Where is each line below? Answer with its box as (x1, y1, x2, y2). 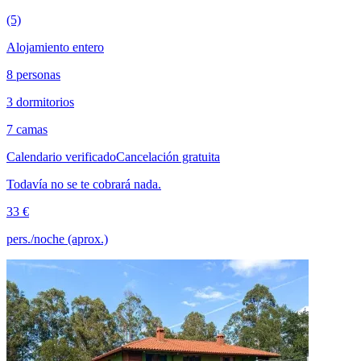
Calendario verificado (6, 150, 116, 164)
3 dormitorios (6, 95, 74, 110)
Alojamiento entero (6, 40, 104, 55)
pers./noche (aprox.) (6, 232, 108, 247)
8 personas (6, 68, 60, 82)
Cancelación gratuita (116, 150, 220, 164)
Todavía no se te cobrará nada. (6, 177, 161, 192)
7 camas (6, 122, 48, 137)
